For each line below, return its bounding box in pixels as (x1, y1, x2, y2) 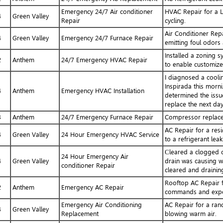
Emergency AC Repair (61, 183, 124, 191)
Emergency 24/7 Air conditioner (61, 7, 153, 15)
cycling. (164, 16, 186, 24)
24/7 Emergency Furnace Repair (61, 113, 153, 121)
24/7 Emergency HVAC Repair (61, 56, 147, 64)
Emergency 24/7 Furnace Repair (61, 34, 153, 42)
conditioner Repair (61, 161, 115, 169)
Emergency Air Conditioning (61, 201, 142, 209)
